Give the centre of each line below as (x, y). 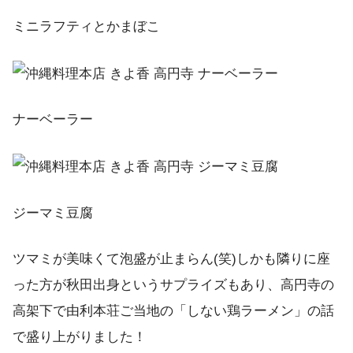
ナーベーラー (53, 120)
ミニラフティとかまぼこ (86, 27)
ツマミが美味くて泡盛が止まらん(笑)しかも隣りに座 (171, 259)
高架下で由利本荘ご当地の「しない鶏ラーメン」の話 (173, 311)
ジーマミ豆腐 (53, 213)
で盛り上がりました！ (80, 337)
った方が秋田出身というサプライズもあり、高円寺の (173, 285)
